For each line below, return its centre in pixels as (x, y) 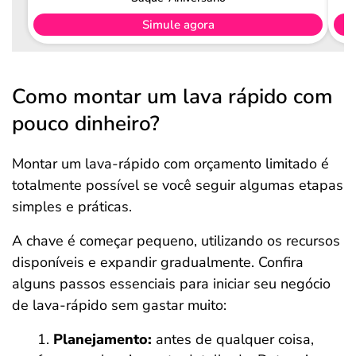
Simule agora (178, 24)
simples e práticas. (72, 207)
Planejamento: (103, 339)
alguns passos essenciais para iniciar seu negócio (171, 284)
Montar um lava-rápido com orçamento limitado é (170, 164)
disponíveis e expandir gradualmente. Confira (158, 262)
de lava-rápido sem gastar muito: (119, 305)
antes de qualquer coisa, (233, 339)
